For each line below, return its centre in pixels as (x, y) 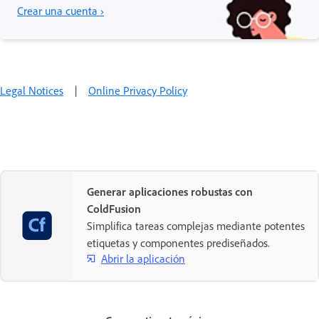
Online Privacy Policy (138, 91)
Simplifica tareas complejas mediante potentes (196, 226)
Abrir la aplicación (143, 258)
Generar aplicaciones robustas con (170, 192)
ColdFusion (114, 209)
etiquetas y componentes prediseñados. (178, 243)
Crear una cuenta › (61, 11)
